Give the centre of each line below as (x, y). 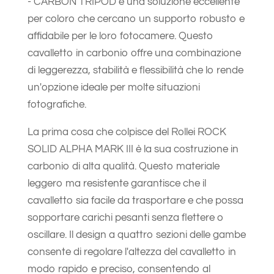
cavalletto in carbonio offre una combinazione (134, 53)
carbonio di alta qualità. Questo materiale (123, 166)
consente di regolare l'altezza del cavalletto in (131, 252)
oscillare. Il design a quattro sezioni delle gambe (136, 235)
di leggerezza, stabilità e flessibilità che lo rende (135, 70)
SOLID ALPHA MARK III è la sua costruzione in (133, 149)
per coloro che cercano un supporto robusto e (136, 19)
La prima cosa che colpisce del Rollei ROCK (127, 132)
